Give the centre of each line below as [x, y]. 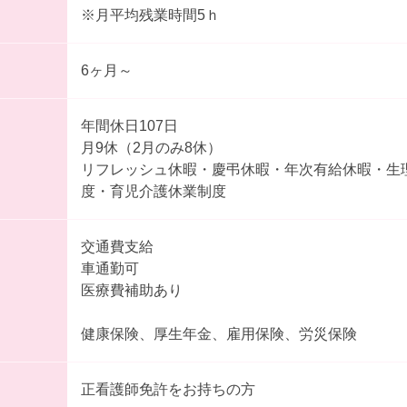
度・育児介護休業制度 [153, 191]
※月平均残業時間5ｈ [150, 15]
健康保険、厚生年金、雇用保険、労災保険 [218, 333]
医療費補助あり [131, 290]
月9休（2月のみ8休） [151, 147]
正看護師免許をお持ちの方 [168, 389]
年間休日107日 [129, 125]
